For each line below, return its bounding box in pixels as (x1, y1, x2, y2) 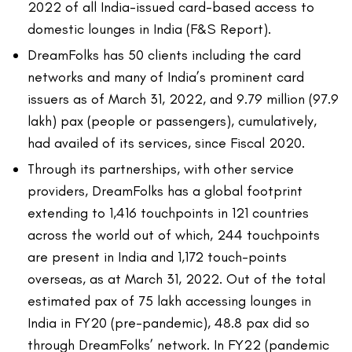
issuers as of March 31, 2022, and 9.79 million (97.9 (27, 90, 339, 108)
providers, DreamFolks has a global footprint (27, 182, 302, 200)
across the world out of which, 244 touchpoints (27, 226, 320, 244)
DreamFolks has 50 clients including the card (27, 46, 301, 64)
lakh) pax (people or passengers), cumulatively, (27, 112, 317, 130)
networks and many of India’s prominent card (27, 68, 304, 86)
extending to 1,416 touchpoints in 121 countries (27, 204, 309, 222)
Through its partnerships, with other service (27, 160, 294, 178)
